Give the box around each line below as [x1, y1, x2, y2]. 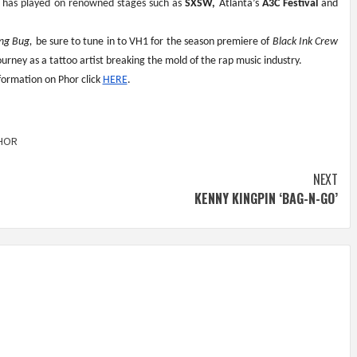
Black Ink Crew [272, 36, 338, 49]
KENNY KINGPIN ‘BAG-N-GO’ [194, 189, 338, 209]
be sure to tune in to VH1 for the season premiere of [33, 36, 273, 49]
